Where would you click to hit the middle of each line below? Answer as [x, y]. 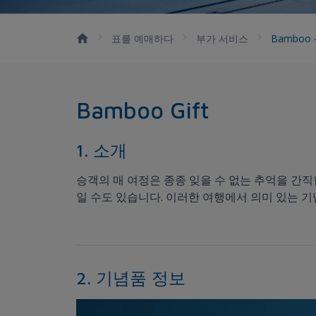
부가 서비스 [222, 38]
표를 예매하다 [142, 38]
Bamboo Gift [143, 110]
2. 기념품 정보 [131, 278]
